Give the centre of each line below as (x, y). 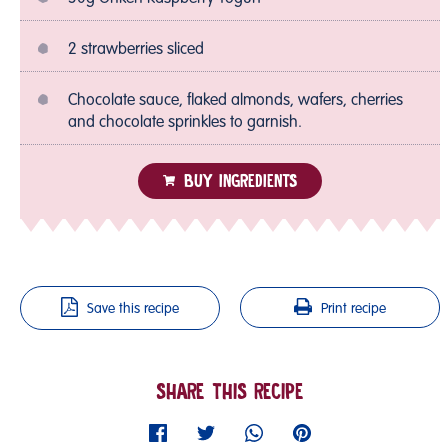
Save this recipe (133, 308)
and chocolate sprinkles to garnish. (185, 122)
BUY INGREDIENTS (240, 180)
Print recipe (354, 308)
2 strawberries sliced (136, 49)
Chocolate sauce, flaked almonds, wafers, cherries (235, 100)
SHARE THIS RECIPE (230, 391)
